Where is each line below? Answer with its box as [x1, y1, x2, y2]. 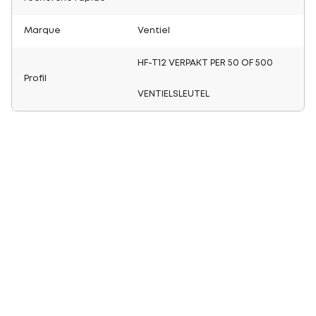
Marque [24, 27, 61, 35]
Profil [24, 75, 47, 83]
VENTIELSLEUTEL [138, 90, 209, 98]
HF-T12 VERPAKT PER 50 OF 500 [138, 59, 273, 67]
